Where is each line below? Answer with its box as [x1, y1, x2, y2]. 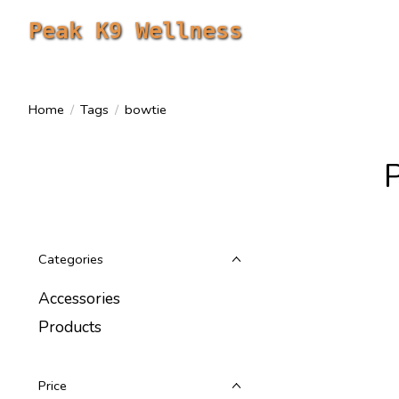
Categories [38, 249, 103, 268]
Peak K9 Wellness [28, 17, 242, 44]
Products [38, 316, 102, 338]
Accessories [38, 287, 120, 309]
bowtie [124, 101, 167, 119]
